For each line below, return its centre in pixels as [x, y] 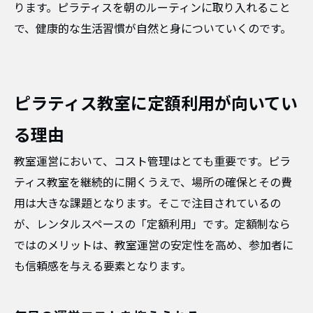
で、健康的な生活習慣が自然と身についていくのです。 [153, 29]
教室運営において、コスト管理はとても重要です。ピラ [152, 162]
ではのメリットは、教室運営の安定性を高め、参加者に [154, 246]
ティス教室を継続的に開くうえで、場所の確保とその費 [153, 183]
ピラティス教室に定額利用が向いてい [156, 104]
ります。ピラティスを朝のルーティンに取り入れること [152, 8]
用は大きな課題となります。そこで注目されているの [147, 204]
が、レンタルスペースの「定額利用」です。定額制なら [152, 225]
